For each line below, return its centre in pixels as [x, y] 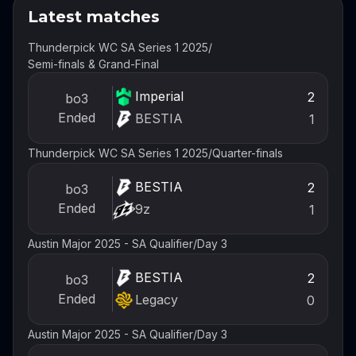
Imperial [159, 97]
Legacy [156, 300]
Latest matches [94, 16]
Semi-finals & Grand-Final [93, 64]
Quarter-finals [248, 153]
